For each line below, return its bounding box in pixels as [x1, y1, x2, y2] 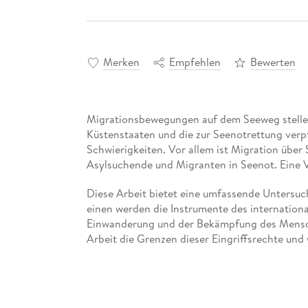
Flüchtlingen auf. [86, 261, 167, 277]
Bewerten [250, 54, 296, 69]
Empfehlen [168, 54, 221, 69]
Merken [102, 54, 140, 69]
